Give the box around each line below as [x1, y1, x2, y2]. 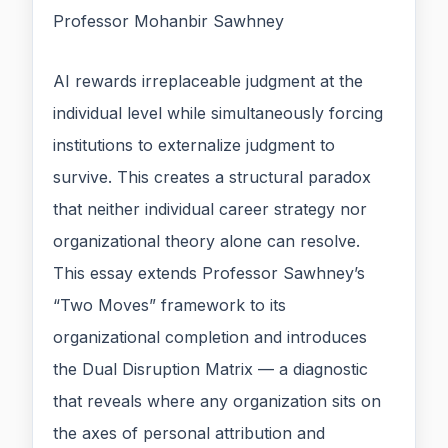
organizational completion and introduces [53, 327, 367, 348]
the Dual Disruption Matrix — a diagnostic [53, 359, 368, 380]
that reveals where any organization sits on [53, 391, 381, 412]
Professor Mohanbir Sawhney [53, 11, 284, 32]
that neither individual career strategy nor [53, 199, 367, 220]
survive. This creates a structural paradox [53, 167, 371, 188]
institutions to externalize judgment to [53, 135, 335, 156]
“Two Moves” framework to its [53, 295, 286, 316]
